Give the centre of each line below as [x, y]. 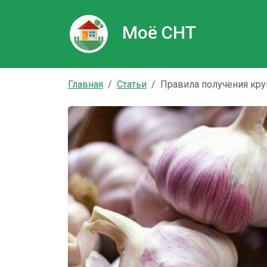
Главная [86, 84]
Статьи [132, 84]
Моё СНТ [159, 32]
